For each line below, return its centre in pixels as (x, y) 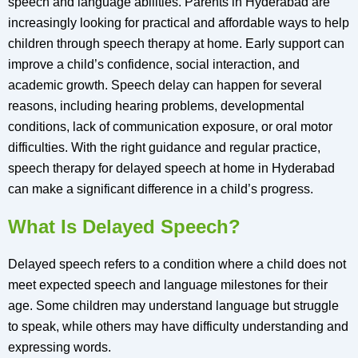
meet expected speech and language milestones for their (168, 285)
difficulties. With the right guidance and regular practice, (164, 148)
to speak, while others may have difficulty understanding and (178, 327)
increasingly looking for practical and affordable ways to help (179, 23)
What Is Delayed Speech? (124, 227)
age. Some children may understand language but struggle (173, 306)
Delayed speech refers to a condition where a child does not (177, 265)
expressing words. (60, 348)
